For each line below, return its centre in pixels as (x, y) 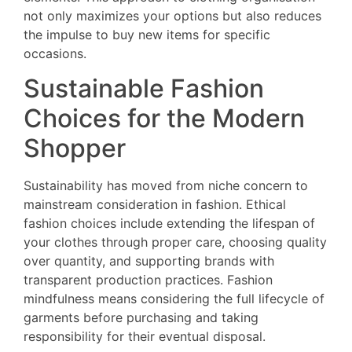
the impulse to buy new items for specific (147, 34)
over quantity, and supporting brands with (149, 261)
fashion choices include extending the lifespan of (169, 224)
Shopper (75, 148)
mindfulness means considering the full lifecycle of (174, 299)
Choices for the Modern (164, 119)
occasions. (55, 53)
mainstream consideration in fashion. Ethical (155, 205)
